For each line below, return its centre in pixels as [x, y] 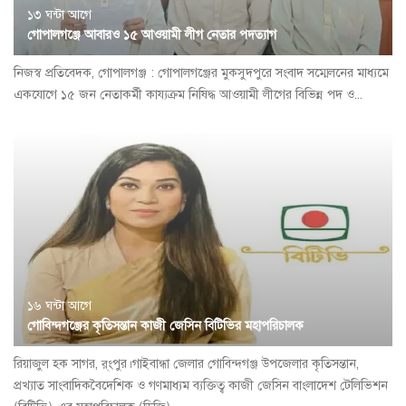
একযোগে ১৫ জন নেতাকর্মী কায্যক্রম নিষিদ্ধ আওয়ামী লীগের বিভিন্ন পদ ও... [188, 94]
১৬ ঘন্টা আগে [59, 305]
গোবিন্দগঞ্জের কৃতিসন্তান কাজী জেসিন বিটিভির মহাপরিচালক [165, 325]
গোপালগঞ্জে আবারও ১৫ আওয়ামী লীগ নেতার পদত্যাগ [152, 34]
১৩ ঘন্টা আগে [59, 14]
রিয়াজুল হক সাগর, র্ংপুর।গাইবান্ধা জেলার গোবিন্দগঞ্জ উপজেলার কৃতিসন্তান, [186, 363]
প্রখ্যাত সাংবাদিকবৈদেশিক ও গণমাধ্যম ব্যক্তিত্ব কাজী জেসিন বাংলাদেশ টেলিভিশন [201, 385]
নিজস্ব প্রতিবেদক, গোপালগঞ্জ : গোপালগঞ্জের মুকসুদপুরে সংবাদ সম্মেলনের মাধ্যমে [201, 72]
